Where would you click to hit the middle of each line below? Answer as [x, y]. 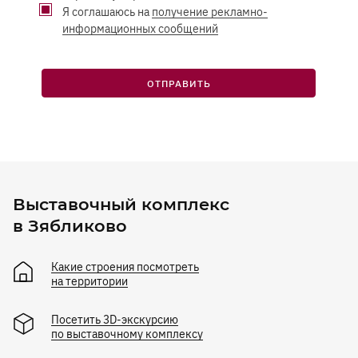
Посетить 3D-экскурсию [115, 319]
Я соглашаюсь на [107, 12]
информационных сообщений [140, 28]
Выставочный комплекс [121, 204]
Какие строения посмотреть [125, 267]
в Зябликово [70, 225]
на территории [89, 281]
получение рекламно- [210, 12]
